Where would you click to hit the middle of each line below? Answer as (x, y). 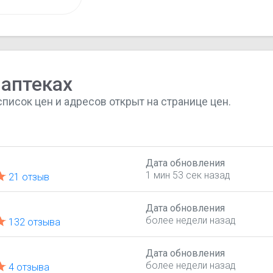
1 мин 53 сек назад (188, 175)
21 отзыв (29, 177)
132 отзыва (35, 222)
